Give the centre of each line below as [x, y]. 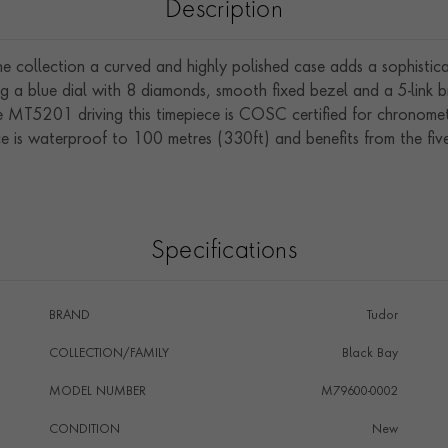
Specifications [224, 252]
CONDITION [84, 430]
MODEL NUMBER [97, 392]
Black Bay [369, 354]
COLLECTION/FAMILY [108, 354]
